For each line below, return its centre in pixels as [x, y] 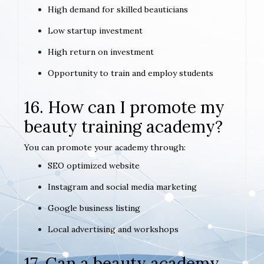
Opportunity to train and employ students [131, 73]
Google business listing [94, 208]
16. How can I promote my [124, 108]
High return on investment [101, 52]
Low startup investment [95, 31]
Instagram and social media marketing [122, 187]
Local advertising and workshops [113, 230]
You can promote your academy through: [105, 148]
